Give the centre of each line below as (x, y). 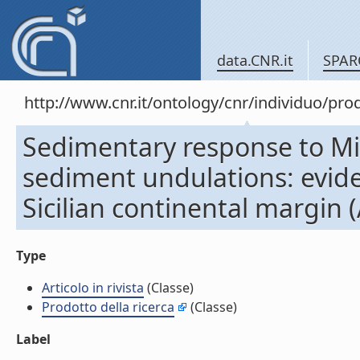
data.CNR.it (255, 60)
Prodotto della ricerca (108, 307)
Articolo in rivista (93, 288)
